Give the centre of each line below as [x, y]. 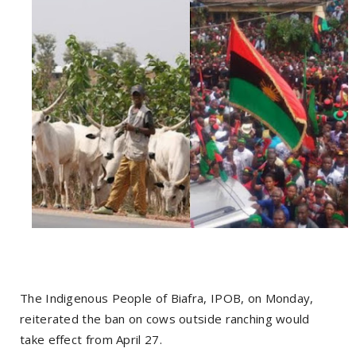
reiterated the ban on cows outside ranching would [165, 318]
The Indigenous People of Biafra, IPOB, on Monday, [167, 298]
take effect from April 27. [91, 339]
